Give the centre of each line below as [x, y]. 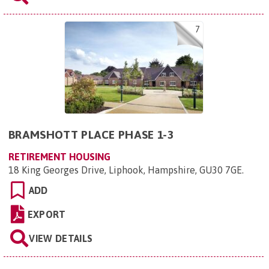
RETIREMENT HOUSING [59, 157]
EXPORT [47, 214]
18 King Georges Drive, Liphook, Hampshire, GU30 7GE [125, 170]
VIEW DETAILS [61, 238]
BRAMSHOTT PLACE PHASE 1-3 [91, 134]
